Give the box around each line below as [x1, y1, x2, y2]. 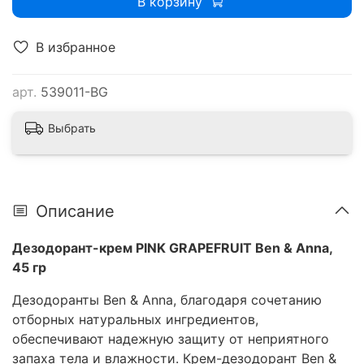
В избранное [36, 38, 115, 55]
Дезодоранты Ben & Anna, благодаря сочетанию [12, 292, 322, 309]
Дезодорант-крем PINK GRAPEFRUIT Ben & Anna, [12, 240, 332, 257]
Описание [36, 201, 115, 221]
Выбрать [48, 120, 96, 135]
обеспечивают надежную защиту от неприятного [12, 331, 329, 348]
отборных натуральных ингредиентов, [12, 311, 258, 328]
